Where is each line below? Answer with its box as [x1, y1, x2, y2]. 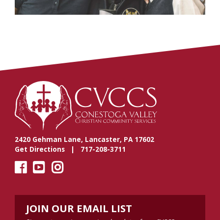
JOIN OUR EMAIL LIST [26, 201, 132, 216]
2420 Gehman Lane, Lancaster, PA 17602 [15, 135, 154, 144]
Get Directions [15, 144, 65, 154]
